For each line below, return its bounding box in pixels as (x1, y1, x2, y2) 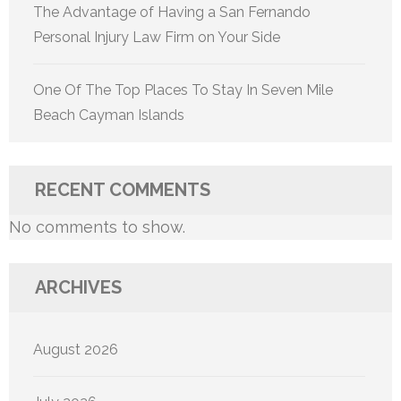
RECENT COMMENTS (35, 179, 210, 201)
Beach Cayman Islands (33, 107, 184, 124)
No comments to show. (9, 218, 185, 237)
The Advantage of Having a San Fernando (33, 4, 311, 21)
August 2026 (33, 341, 118, 359)
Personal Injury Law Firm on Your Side (33, 29, 280, 47)
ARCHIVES (35, 277, 122, 299)
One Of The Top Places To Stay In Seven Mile (33, 81, 333, 99)
